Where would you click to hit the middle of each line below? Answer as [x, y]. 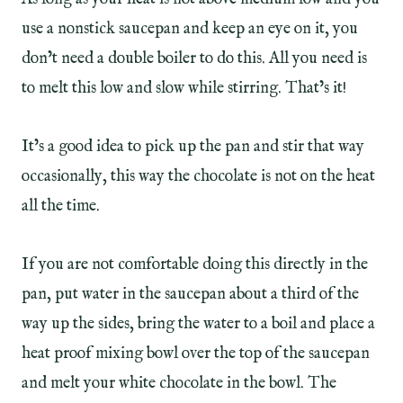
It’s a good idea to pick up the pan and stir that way [193, 148]
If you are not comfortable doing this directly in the [195, 265]
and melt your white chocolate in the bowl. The [179, 384]
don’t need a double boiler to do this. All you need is [194, 59]
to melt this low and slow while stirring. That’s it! [186, 89]
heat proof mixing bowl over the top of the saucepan [196, 354]
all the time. [61, 207]
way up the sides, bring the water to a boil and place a [198, 325]
